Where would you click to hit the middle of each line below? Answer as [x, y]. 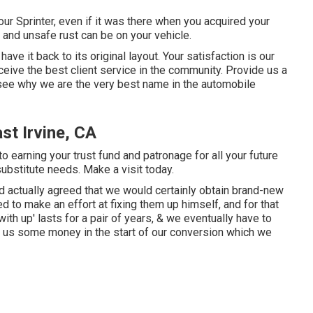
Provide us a [256, 70]
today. [158, 169]
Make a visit [113, 169]
